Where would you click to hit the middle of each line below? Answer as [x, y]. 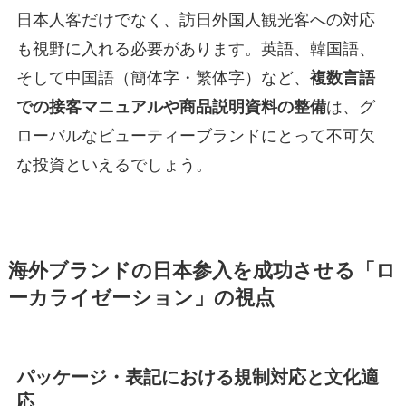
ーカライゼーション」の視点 [141, 298]
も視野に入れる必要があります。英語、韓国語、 [195, 48]
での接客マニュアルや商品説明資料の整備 [171, 106]
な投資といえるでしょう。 [114, 164]
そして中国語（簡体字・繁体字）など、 [163, 77]
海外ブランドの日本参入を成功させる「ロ [202, 271]
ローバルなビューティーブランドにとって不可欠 [195, 135]
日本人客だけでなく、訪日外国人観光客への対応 [195, 19]
